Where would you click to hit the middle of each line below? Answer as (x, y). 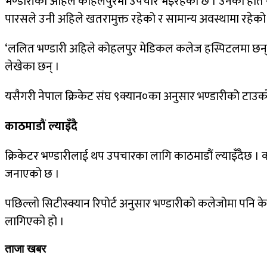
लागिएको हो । (35, 222)
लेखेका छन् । (32, 67)
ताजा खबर (25, 249)
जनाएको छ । (32, 174)
